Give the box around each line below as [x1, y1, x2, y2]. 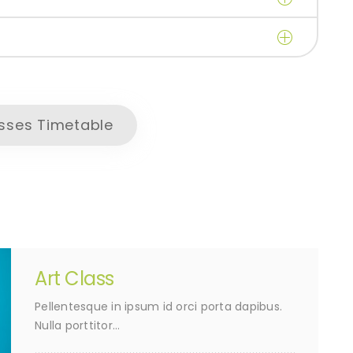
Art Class [35, 266, 114, 292]
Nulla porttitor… [35, 318, 120, 334]
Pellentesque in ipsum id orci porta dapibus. [35, 299, 282, 315]
